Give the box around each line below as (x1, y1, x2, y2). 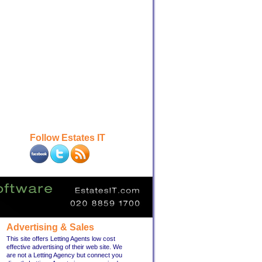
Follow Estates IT (30, 133, 105, 143)
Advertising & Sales (6, 222, 94, 232)
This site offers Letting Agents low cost (6, 235, 115, 242)
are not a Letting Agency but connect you (6, 251, 122, 258)
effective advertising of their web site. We (6, 243, 122, 250)
